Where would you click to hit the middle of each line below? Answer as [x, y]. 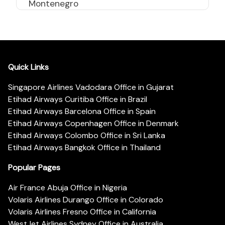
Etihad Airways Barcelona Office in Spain [82, 111]
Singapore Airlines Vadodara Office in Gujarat [91, 87]
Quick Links [28, 67]
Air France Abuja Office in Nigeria [68, 187]
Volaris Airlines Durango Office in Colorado [86, 199]
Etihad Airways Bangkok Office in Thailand [84, 147]
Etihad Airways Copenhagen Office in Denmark [93, 123]
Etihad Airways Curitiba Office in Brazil [78, 99]
